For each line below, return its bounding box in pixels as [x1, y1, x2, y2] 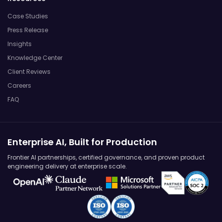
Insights [7, 39, 32, 48]
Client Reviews [7, 67, 51, 76]
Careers [7, 81, 31, 90]
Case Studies [7, 11, 48, 20]
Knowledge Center [7, 53, 62, 62]
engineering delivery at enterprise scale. [7, 162, 127, 170]
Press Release [7, 25, 48, 34]
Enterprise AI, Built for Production [7, 135, 157, 148]
